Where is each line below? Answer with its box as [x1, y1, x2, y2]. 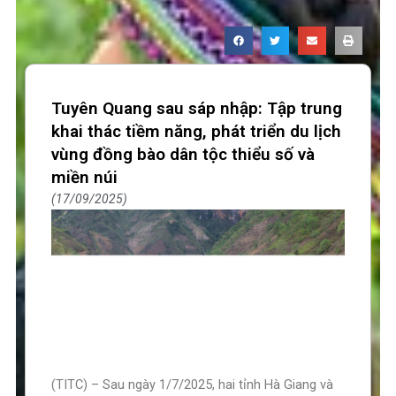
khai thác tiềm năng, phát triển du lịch [51, 120, 342, 141]
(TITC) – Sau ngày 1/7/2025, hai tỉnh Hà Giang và [51, 377, 334, 393]
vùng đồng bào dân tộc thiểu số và [51, 143, 316, 164]
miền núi [51, 166, 118, 187]
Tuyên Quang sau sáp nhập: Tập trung [51, 97, 343, 118]
